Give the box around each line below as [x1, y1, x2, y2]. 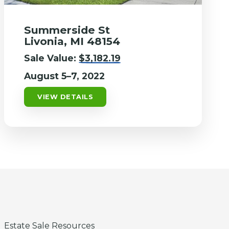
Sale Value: [24, 52, 79, 63]
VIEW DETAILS [37, 93, 94, 101]
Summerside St [24, 23, 110, 36]
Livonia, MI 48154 [24, 34, 121, 48]
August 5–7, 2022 [24, 70, 105, 81]
